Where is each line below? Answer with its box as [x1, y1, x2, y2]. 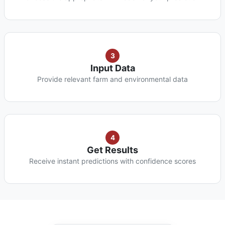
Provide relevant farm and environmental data [37, 75, 188, 83]
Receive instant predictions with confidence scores [29, 157, 196, 165]
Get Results [87, 145, 138, 155]
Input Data [90, 63, 135, 73]
